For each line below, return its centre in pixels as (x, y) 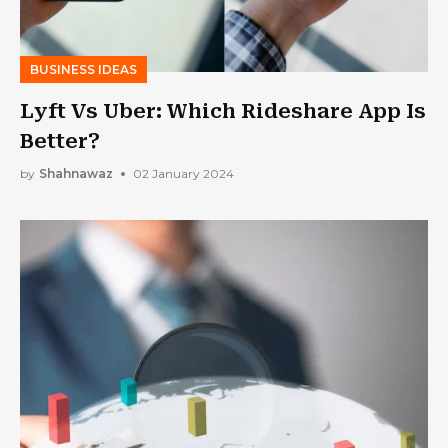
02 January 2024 (183, 173)
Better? (60, 140)
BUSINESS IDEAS (83, 69)
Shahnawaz (76, 173)
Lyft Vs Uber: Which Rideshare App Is (223, 110)
